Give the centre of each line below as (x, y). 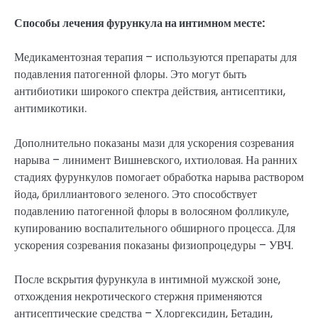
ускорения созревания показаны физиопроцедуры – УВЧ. (154, 245)
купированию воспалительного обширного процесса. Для (155, 228)
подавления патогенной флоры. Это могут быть (130, 75)
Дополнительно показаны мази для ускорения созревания (154, 143)
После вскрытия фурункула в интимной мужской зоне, (147, 279)
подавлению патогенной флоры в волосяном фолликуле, (152, 211)
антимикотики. (50, 109)
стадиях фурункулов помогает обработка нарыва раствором (159, 177)
